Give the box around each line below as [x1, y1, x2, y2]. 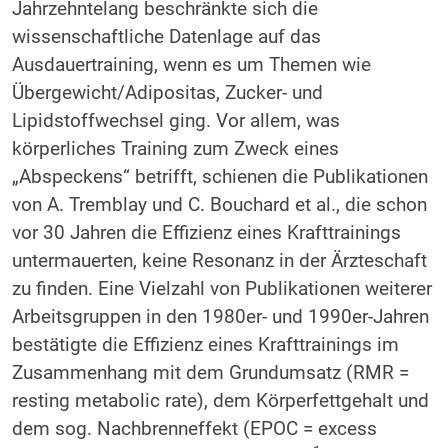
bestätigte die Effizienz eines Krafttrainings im [11, 334, 399, 357]
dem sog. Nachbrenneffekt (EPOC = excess [11, 418, 377, 441]
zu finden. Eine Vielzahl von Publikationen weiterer [11, 278, 432, 301]
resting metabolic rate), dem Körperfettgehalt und [11, 390, 429, 413]
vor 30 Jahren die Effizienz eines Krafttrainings [11, 222, 401, 245]
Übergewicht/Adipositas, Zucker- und [11, 82, 323, 105]
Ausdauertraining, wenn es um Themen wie [11, 54, 371, 77]
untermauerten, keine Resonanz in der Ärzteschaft [11, 250, 427, 273]
